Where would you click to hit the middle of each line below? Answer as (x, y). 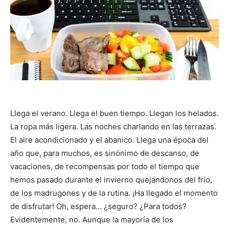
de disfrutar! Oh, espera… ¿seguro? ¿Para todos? (98, 206)
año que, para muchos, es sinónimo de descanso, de (105, 153)
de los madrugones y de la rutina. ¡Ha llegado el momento (114, 193)
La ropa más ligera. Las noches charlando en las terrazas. (113, 126)
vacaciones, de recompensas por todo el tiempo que (105, 166)
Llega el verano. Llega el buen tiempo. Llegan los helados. (114, 113)
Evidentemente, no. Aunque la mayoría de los (92, 219)
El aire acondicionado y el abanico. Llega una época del (109, 140)
